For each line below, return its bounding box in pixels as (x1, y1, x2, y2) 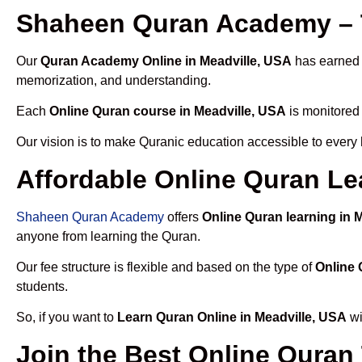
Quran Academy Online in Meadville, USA (40, 53, 292, 68)
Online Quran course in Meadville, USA (49, 103, 286, 118)
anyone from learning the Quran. (16, 229, 200, 243)
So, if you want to (16, 310, 117, 325)
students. (16, 280, 68, 294)
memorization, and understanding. (16, 73, 211, 87)
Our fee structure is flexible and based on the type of (16, 260, 315, 275)
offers (164, 209, 202, 224)
